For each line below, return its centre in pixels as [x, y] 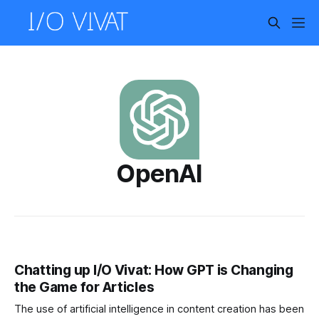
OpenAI [159, 173]
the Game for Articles [84, 288]
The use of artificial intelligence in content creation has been [159, 309]
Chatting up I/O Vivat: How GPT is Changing [154, 271]
